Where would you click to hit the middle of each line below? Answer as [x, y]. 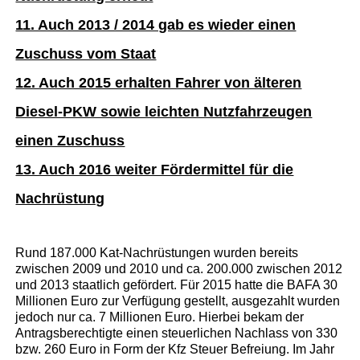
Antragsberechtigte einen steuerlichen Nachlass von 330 [177, 333]
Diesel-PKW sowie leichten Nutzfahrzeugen [164, 111]
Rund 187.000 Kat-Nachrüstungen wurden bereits [157, 252]
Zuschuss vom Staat [86, 53]
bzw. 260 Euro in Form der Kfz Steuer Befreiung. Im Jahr [175, 349]
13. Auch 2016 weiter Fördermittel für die [155, 169]
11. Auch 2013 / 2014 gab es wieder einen [156, 25]
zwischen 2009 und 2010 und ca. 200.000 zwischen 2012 [179, 268]
